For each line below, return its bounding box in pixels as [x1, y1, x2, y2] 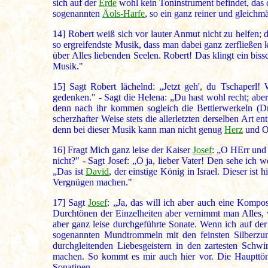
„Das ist [53, 166, 86, 177]
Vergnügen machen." [53, 177, 132, 188]
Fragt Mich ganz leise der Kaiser [65, 145, 193, 156]
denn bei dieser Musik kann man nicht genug [53, 124, 224, 135]
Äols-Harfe [102, 8, 145, 19]
